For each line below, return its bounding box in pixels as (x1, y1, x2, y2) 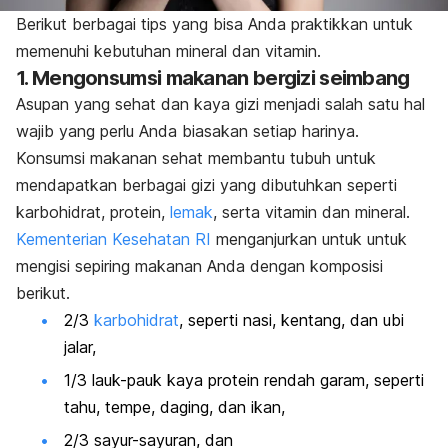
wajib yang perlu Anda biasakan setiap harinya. (16, 120, 359, 141)
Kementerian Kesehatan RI (16, 228, 211, 249)
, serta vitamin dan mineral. (213, 201, 410, 222)
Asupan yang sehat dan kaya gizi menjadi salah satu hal (16, 93, 425, 114)
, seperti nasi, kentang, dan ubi (179, 309, 404, 330)
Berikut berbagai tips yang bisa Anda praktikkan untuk (16, 13, 413, 34)
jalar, (64, 336, 96, 357)
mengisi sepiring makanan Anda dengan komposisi (16, 255, 383, 276)
